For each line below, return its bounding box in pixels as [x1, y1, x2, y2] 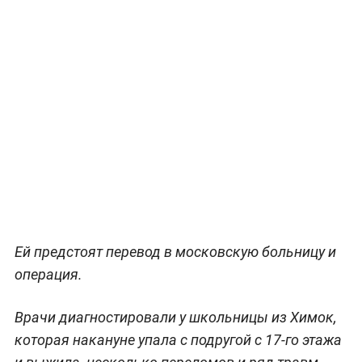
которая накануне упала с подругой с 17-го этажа [14, 330, 342, 348]
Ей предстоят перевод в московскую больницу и [14, 242, 336, 260]
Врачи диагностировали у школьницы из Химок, [14, 308, 337, 326]
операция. [14, 265, 82, 283]
